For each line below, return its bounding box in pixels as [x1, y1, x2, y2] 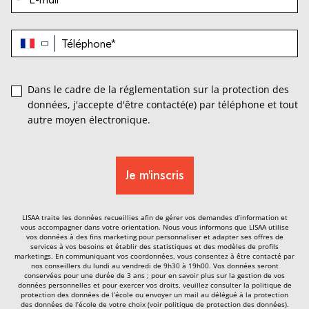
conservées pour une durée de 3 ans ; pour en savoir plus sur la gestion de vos [24, 270, 285, 280]
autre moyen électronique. [28, 113, 150, 126]
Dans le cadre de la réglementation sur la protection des [28, 83, 289, 96]
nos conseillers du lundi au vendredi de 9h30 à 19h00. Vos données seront [30, 261, 279, 270]
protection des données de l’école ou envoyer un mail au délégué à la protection [21, 290, 288, 299]
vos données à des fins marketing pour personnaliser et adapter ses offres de [26, 232, 283, 241]
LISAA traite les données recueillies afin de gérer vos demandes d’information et [21, 212, 288, 222]
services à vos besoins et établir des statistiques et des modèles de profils [30, 241, 279, 251]
